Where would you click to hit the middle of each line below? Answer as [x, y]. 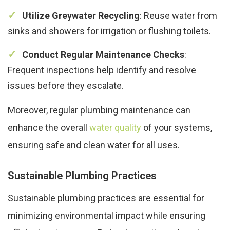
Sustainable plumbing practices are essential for [106, 198]
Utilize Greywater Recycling [81, 15]
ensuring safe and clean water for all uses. [94, 145]
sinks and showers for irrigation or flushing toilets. [109, 31]
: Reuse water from [178, 15]
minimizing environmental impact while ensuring [107, 215]
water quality [115, 127]
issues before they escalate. [66, 85]
